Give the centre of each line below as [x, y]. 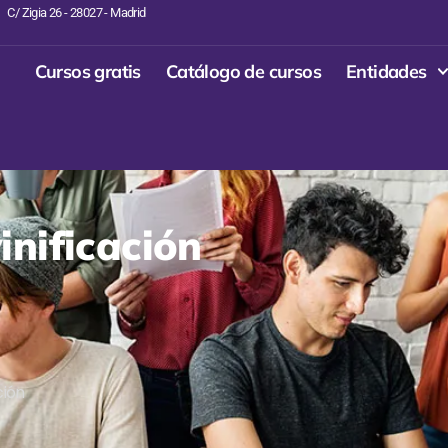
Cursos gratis [87, 71]
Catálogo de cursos [243, 71]
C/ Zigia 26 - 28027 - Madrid [76, 12]
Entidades [386, 71]
